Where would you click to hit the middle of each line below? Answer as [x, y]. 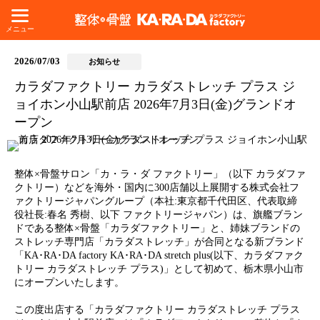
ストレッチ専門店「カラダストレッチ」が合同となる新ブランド [159, 242]
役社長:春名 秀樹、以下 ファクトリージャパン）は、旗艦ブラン [159, 215]
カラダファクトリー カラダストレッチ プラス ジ [155, 86]
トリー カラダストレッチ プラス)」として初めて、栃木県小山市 [159, 269]
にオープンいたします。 [69, 282]
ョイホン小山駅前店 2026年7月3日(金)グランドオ [155, 104]
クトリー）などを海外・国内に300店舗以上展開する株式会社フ [157, 187]
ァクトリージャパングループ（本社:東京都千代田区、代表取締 [156, 201]
